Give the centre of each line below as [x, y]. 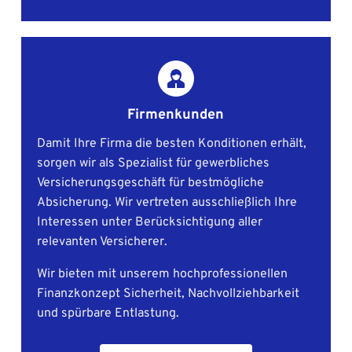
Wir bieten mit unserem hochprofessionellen [162, 275]
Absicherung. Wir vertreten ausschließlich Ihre [167, 203]
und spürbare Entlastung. [108, 314]
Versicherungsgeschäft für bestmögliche [150, 183]
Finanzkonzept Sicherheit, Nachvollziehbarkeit [168, 294]
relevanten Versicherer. [103, 242]
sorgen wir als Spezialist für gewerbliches [153, 164]
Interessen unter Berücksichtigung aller [149, 223]
